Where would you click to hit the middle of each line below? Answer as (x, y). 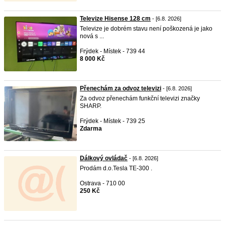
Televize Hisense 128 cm (115, 19)
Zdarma (91, 129)
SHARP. (91, 106)
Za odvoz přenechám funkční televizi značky (140, 98)
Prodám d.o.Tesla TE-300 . (116, 168)
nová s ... (92, 36)
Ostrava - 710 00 (102, 183)
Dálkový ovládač (104, 158)
